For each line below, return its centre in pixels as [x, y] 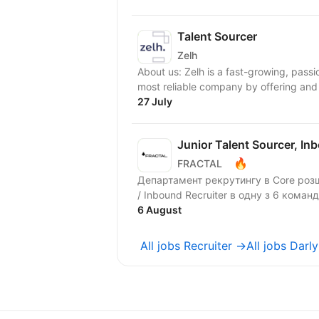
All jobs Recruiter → [193, 246]
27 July [155, 101]
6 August [159, 210]
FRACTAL [200, 163]
